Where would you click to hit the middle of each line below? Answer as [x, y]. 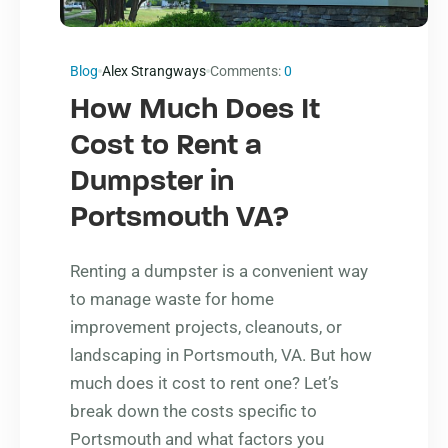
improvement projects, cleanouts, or [206, 326]
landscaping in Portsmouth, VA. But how [221, 354]
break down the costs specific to [193, 410]
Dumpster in [152, 182]
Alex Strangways [154, 70]
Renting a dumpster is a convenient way [219, 270]
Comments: [247, 70]
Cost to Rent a [166, 146]
